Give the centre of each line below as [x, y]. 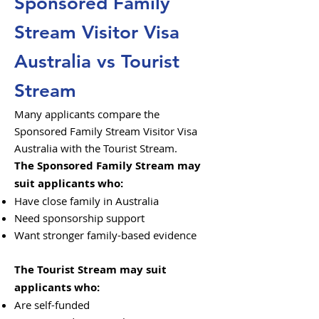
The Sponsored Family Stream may [108, 166]
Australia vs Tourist [97, 62]
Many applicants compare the [87, 114]
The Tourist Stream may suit [90, 270]
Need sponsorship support [79, 218]
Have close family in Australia [87, 201]
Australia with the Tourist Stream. [96, 148]
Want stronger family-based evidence [105, 235]
